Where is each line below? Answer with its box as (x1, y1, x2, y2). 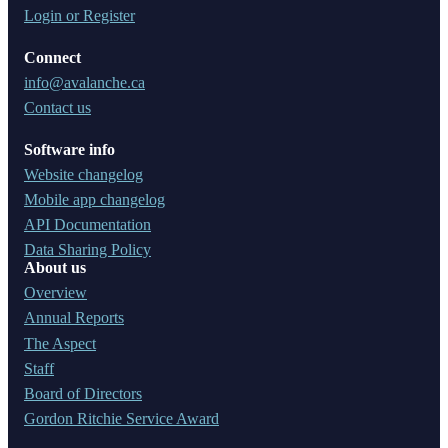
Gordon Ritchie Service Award (24, 409, 219, 427)
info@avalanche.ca (24, 73, 145, 91)
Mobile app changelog (24, 190, 165, 208)
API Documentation (24, 216, 151, 234)
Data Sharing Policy (24, 241, 151, 259)
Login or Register (24, 6, 135, 24)
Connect (24, 48, 81, 66)
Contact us (24, 98, 91, 116)
